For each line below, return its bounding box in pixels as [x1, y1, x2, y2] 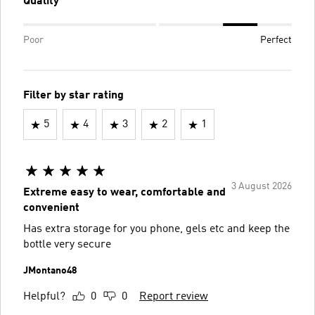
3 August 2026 [231, 181, 292, 191]
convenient [23, 202, 79, 214]
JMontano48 [23, 266, 77, 276]
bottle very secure [23, 239, 111, 250]
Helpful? [23, 291, 65, 302]
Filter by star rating [23, 90, 124, 101]
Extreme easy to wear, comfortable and [23, 187, 226, 198]
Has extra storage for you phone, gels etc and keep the [23, 224, 290, 235]
